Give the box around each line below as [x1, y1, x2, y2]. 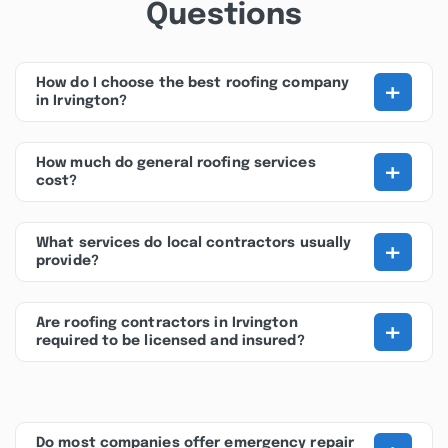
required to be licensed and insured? [36, 334, 305, 348]
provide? [36, 254, 99, 268]
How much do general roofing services [36, 156, 316, 170]
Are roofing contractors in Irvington [36, 316, 298, 330]
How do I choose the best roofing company [36, 76, 350, 90]
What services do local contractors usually [36, 236, 352, 250]
